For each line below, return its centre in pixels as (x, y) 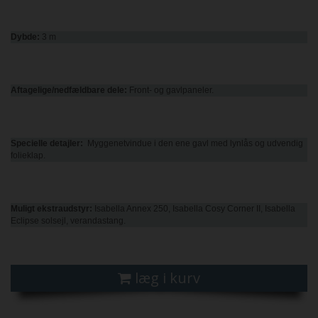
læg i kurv (168, 278)
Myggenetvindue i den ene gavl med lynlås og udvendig (193, 144)
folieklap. (28, 156)
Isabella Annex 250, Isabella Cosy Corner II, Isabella (194, 209)
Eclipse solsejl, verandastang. (68, 221)
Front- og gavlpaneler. (172, 91)
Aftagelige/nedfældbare (58, 91)
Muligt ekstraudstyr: (51, 209)
